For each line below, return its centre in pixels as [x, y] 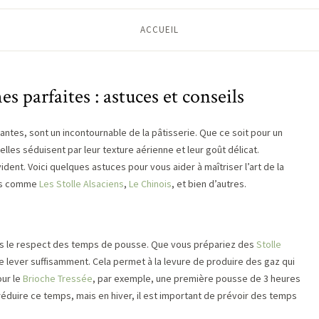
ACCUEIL [159, 30]
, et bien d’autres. [209, 184]
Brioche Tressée [58, 278]
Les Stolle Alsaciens [82, 184]
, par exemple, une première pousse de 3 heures [197, 278]
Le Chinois [150, 184]
